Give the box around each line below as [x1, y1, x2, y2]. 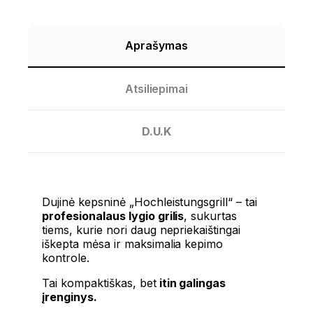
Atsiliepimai [124, 82, 189, 96]
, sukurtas [184, 209, 238, 224]
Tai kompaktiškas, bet [42, 276, 156, 291]
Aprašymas [125, 38, 188, 53]
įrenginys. [42, 290, 97, 305]
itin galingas [156, 276, 226, 291]
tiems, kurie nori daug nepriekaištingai [42, 223, 241, 238]
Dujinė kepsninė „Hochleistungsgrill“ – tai [42, 195, 258, 210]
